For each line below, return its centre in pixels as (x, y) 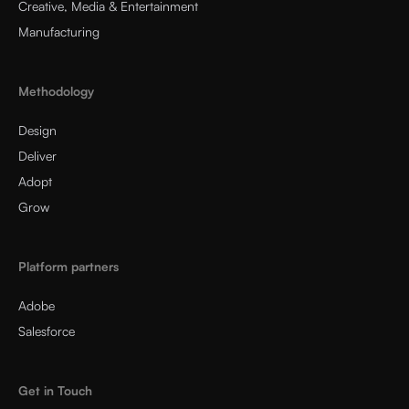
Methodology (56, 90)
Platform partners (68, 266)
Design (37, 130)
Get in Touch (55, 390)
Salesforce (47, 330)
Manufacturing (59, 31)
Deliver (37, 155)
